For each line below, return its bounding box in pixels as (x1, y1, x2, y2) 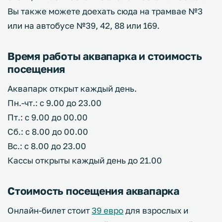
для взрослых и (123, 205, 188, 216)
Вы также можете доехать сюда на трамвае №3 (7, 5, 203, 16)
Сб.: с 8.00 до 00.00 (7, 126, 88, 137)
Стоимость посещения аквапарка (7, 184, 179, 197)
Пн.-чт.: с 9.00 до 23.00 (7, 97, 102, 108)
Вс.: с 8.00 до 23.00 (7, 140, 86, 151)
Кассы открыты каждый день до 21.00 (7, 155, 162, 166)
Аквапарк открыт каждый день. (7, 83, 139, 94)
